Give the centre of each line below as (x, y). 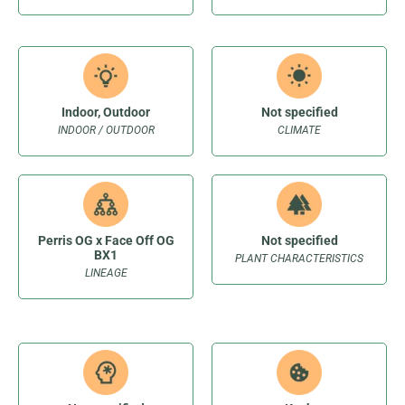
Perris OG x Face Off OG (106, 241)
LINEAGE (106, 273)
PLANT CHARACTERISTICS (299, 259)
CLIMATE (299, 131)
